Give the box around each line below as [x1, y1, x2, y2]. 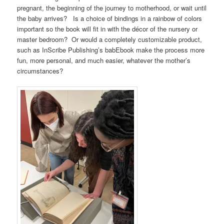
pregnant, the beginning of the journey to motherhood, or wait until [17, 2, 207, 12]
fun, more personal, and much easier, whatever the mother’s [17, 55, 191, 65]
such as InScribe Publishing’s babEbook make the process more [17, 44, 205, 54]
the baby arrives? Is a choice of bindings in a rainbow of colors [17, 13, 202, 23]
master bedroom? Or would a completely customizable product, [17, 34, 202, 44]
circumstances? [17, 65, 63, 75]
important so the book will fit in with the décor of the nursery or [17, 23, 198, 33]
